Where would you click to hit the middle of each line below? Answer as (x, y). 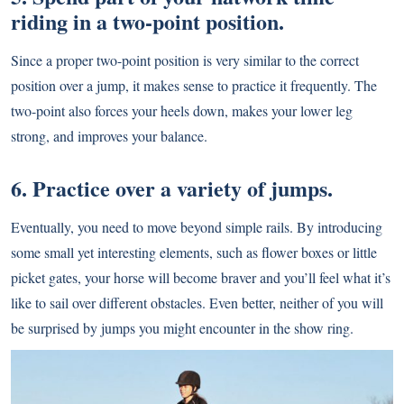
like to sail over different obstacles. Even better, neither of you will (197, 303)
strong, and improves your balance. (109, 136)
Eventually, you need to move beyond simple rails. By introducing (197, 227)
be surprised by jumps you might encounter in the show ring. (182, 328)
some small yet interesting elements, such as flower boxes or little (194, 252)
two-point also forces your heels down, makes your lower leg (182, 111)
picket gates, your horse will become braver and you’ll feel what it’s (201, 278)
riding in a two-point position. (147, 22)
